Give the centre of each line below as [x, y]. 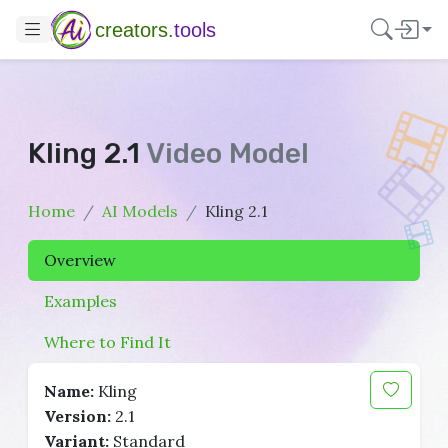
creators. [134, 29]
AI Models [140, 211]
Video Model [227, 153]
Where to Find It [107, 342]
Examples [80, 301]
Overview [80, 260]
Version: [77, 416]
